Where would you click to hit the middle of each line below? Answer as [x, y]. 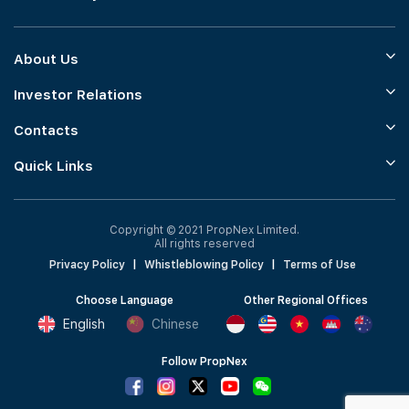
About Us [46, 59]
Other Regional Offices [306, 300]
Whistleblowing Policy [204, 265]
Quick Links [53, 166]
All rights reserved [204, 244]
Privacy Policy [87, 265]
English [84, 324]
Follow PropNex [204, 362]
